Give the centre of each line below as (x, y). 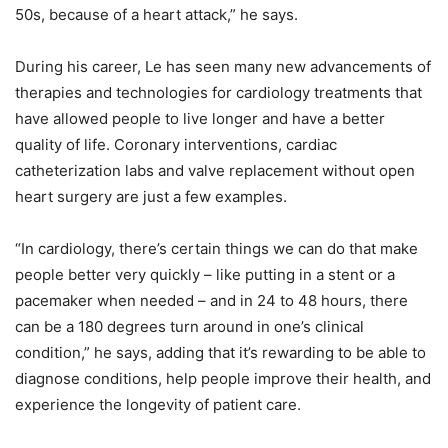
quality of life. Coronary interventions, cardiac (176, 144)
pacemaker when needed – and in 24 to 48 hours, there (211, 300)
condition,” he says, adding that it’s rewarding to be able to (220, 352)
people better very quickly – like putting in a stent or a (205, 274)
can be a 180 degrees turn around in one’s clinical (189, 326)
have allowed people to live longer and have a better (200, 118)
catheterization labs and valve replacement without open (215, 170)
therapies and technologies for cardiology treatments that (218, 92)
